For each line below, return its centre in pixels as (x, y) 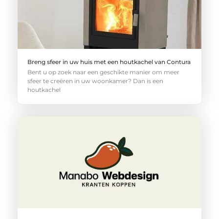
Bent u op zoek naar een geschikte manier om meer (103, 72)
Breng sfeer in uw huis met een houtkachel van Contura (109, 62)
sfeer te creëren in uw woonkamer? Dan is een (95, 81)
